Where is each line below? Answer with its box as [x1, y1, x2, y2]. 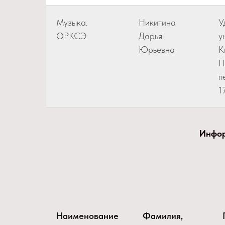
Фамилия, [143, 210, 183, 221]
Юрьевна [139, 44, 175, 55]
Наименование [56, 210, 119, 221]
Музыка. [56, 17, 88, 28]
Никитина [139, 17, 176, 28]
